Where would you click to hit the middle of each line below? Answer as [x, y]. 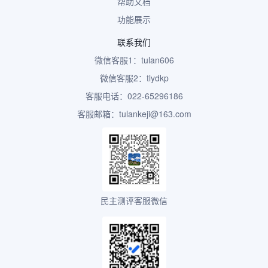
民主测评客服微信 [134, 200]
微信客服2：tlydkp [134, 78]
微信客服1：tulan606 [134, 60]
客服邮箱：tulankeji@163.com [134, 114]
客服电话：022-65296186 [134, 96]
